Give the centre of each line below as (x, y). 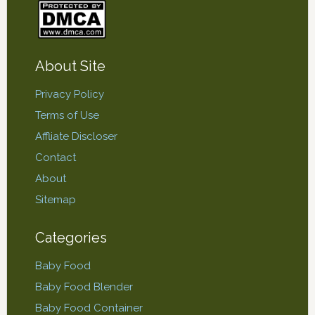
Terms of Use (67, 115)
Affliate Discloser (76, 136)
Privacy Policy (69, 94)
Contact (55, 157)
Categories (71, 237)
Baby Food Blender (84, 287)
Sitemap (55, 199)
